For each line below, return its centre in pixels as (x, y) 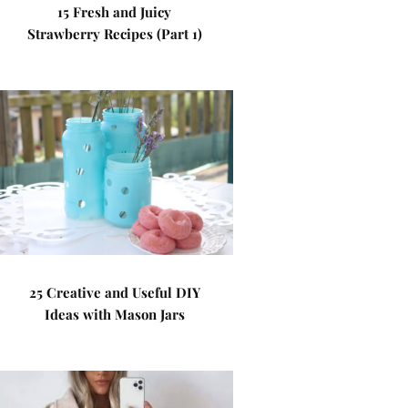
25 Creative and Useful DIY (114, 292)
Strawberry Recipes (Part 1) (114, 34)
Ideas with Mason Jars (114, 314)
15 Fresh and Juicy (115, 12)
